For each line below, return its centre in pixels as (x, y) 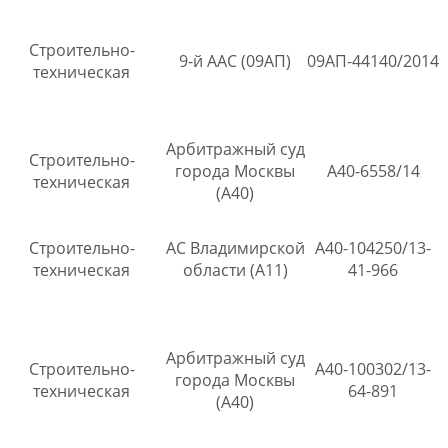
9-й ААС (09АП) (235, 61)
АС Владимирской (235, 248)
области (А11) (235, 270)
